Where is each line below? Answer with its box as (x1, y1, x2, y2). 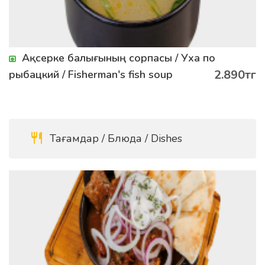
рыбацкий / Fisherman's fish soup (9, 67, 173, 82)
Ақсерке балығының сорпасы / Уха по (22, 51, 215, 65)
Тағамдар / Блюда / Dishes (47, 131, 182, 146)
